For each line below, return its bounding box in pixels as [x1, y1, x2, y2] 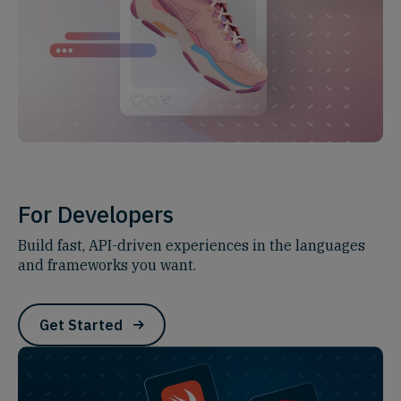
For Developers [18, 199, 174, 230]
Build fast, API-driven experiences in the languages [18, 236, 365, 255]
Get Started [39, 316, 123, 335]
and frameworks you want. [18, 256, 196, 275]
